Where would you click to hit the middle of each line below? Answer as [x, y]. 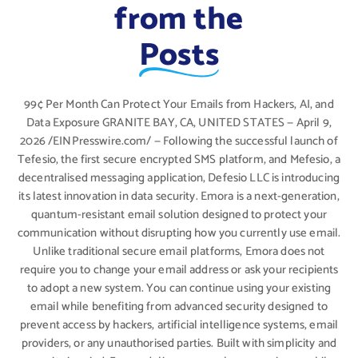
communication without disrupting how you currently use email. [179, 233]
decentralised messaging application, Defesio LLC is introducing [179, 178]
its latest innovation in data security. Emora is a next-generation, [179, 196]
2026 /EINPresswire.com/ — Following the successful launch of [179, 141]
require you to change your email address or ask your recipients [179, 270]
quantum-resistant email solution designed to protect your [179, 215]
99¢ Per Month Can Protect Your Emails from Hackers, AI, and [179, 104]
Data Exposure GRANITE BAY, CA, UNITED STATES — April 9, [179, 123]
